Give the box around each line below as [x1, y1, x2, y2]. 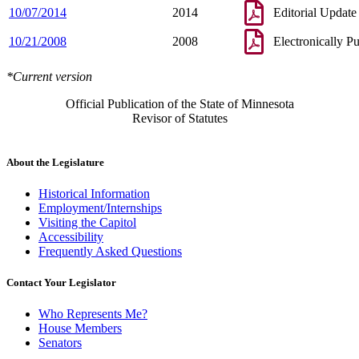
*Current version [6, 69, 92, 83]
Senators [38, 336, 82, 350]
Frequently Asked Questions [38, 244, 182, 259]
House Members [38, 321, 122, 336]
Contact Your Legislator [6, 276, 116, 289]
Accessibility [38, 230, 103, 244]
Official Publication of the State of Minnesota [65, 96, 294, 111]
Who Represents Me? [38, 307, 147, 321]
